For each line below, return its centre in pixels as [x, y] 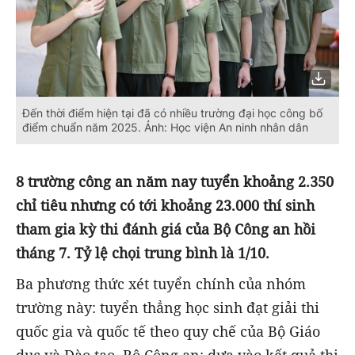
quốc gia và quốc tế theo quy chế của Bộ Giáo [168, 332]
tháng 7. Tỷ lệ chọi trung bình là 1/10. [143, 253]
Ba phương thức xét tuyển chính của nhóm [161, 284]
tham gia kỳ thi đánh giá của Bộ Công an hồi [166, 229]
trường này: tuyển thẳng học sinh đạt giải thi [168, 308]
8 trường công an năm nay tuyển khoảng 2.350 [175, 182]
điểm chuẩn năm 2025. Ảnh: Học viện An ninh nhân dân [165, 128]
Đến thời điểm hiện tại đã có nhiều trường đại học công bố [172, 113]
